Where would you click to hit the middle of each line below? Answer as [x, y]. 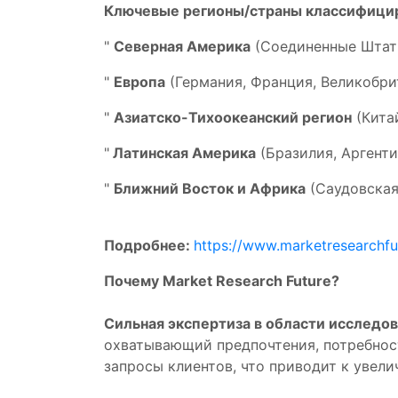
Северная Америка [182, 46]
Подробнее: [149, 245]
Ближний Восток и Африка [210, 188]
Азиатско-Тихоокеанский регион [233, 117]
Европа [139, 82]
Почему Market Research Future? [222, 281]
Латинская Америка [183, 153]
